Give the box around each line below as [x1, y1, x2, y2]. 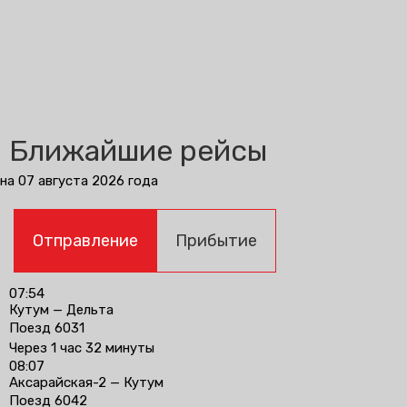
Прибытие [175, 231, 257, 251]
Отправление [33, 231, 138, 251]
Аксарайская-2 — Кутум [9, 374, 164, 391]
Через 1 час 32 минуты [9, 340, 154, 356]
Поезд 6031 [9, 320, 84, 336]
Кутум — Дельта [9, 302, 114, 318]
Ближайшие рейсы [9, 134, 267, 168]
